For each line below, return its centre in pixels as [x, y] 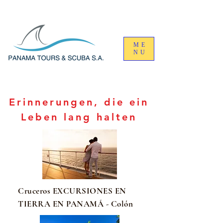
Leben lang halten [79, 117]
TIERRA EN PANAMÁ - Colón [76, 204]
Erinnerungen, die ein [79, 102]
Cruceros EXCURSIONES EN [72, 191]
